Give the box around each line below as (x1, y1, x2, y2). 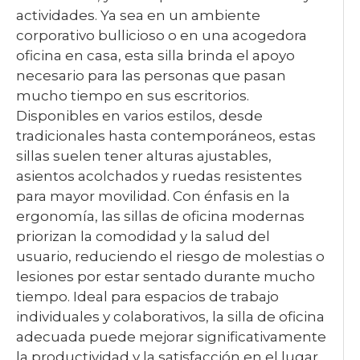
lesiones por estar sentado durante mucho (16, 268, 315, 284)
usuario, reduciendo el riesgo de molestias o (16, 248, 325, 264)
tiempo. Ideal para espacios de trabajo (16, 288, 279, 305)
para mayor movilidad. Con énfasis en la (16, 188, 290, 204)
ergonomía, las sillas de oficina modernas (16, 208, 305, 224)
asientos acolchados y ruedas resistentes (16, 168, 302, 184)
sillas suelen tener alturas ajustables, (16, 148, 272, 164)
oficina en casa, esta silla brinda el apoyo (16, 47, 295, 63)
